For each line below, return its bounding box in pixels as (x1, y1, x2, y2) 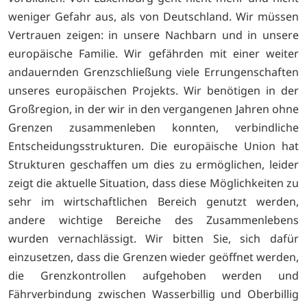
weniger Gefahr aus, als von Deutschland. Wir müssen (8, 8, 299, 24)
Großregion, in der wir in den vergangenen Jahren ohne (8, 101, 299, 116)
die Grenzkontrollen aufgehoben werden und (8, 267, 299, 283)
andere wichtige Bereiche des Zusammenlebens (8, 212, 299, 228)
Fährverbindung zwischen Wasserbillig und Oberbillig (8, 286, 299, 302)
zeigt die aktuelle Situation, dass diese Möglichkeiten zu (8, 175, 299, 191)
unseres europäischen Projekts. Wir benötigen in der (8, 82, 299, 98)
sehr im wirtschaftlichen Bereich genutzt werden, (8, 193, 299, 209)
